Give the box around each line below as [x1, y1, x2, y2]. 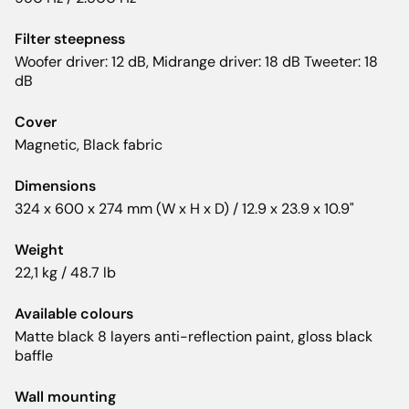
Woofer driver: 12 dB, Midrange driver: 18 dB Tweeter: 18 [15, 52, 378, 72]
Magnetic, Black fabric [15, 135, 163, 155]
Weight [15, 240, 64, 260]
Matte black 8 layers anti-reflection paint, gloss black [15, 327, 372, 347]
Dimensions [15, 176, 96, 196]
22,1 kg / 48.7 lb [15, 263, 116, 283]
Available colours [15, 304, 133, 324]
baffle [15, 346, 53, 366]
